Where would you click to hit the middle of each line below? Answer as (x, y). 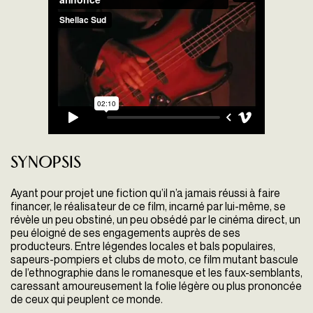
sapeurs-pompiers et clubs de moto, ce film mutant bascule (154, 260)
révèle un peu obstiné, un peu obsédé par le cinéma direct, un (155, 220)
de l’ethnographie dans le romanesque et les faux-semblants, (156, 273)
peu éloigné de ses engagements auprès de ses (125, 233)
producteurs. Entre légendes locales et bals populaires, (143, 246)
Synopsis (46, 163)
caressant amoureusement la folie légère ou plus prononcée (156, 286)
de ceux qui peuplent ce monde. (87, 299)
